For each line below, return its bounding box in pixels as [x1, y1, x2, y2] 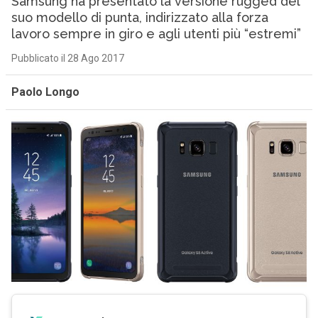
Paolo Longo [11, 85, 79, 99]
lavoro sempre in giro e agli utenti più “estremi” [11, 26, 301, 41]
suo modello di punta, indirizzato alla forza [11, 10, 268, 25]
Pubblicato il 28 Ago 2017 [11, 53, 124, 64]
